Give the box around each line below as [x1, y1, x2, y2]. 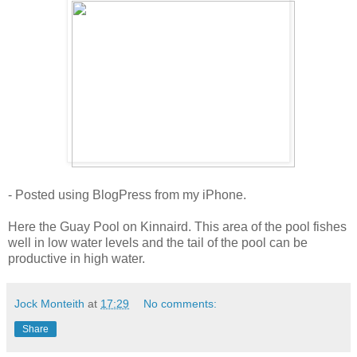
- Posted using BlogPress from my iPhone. [8, 188, 246, 202]
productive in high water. [8, 252, 145, 266]
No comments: [143, 297, 218, 311]
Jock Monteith [14, 297, 84, 311]
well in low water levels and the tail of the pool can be [8, 236, 308, 250]
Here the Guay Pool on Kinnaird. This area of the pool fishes [8, 220, 347, 234]
